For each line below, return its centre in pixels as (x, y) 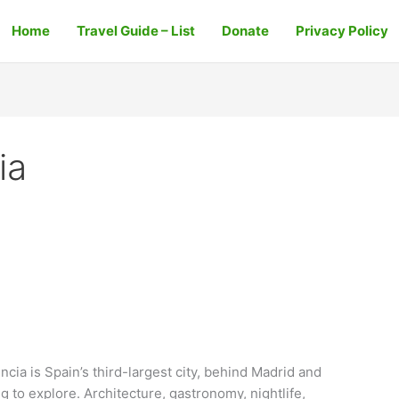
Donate (245, 31)
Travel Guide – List (135, 31)
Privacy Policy (342, 31)
